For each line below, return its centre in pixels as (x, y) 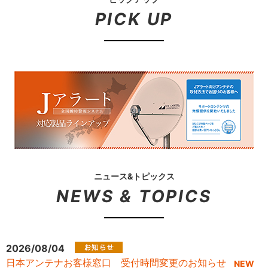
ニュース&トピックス (134, 176)
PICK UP (134, 19)
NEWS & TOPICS (134, 196)
